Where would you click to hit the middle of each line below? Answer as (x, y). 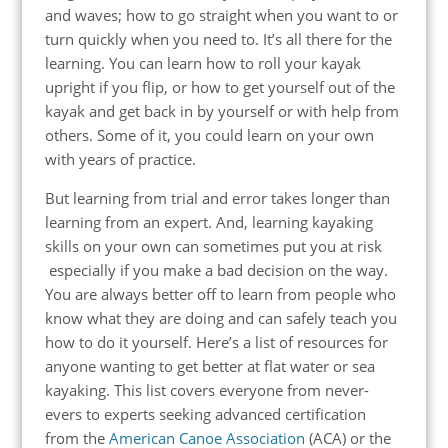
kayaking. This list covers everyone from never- (206, 389)
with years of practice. (120, 158)
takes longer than (328, 197)
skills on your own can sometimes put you (192, 245)
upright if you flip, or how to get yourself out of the (219, 86)
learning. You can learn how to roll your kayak (202, 62)
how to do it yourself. (118, 341)
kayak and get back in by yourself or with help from (221, 110)
